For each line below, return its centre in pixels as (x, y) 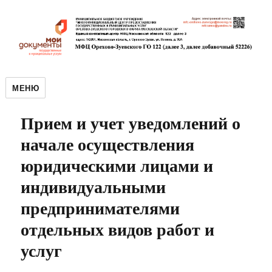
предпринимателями (100, 208)
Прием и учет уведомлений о (131, 123)
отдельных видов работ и (118, 229)
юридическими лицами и (117, 165)
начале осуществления (108, 144)
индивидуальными (93, 187)
